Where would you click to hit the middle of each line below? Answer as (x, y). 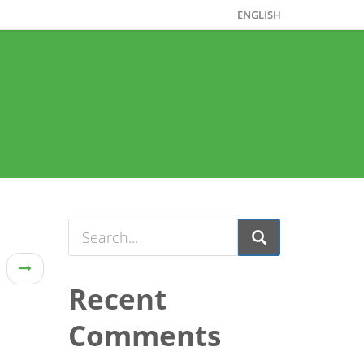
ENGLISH (259, 15)
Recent (117, 299)
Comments (144, 335)
